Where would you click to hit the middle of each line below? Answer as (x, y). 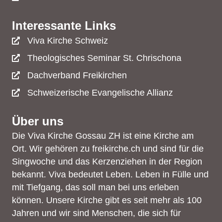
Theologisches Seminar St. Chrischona (104, 58)
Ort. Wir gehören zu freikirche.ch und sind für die (108, 148)
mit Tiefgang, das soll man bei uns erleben (95, 187)
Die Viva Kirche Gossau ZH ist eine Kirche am (103, 136)
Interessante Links (64, 25)
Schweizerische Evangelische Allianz (100, 92)
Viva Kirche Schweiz (68, 40)
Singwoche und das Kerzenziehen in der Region (107, 161)
